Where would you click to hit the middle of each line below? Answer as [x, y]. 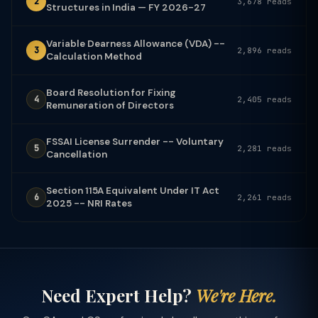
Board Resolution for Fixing [111, 92]
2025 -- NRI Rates [89, 203]
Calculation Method [94, 56]
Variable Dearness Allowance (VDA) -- [136, 43]
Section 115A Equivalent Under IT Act [133, 190]
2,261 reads [264, 197]
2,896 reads [264, 50]
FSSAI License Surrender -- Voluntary [135, 141]
